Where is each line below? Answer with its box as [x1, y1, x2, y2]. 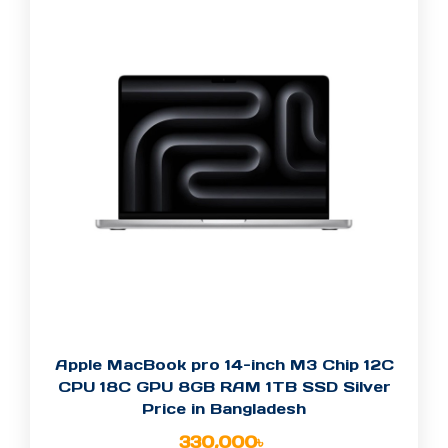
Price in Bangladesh [142, 399, 306, 419]
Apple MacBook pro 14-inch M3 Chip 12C [54, 355, 394, 375]
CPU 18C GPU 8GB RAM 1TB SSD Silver [57, 377, 391, 397]
